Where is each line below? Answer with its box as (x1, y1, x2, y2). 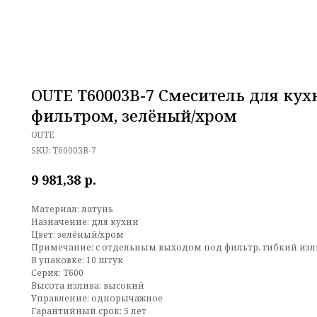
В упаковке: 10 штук (31, 253, 123, 266)
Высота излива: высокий (31, 279, 144, 292)
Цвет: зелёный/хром (31, 228, 124, 241)
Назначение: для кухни (31, 215, 139, 228)
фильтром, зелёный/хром (31, 105, 237, 126)
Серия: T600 (31, 266, 83, 279)
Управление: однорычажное (31, 292, 163, 304)
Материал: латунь (31, 202, 113, 215)
